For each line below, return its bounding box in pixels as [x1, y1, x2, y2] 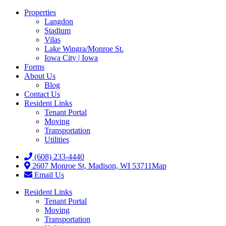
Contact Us [24, 90, 60, 98]
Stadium [44, 26, 71, 35]
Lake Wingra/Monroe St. [44, 44, 124, 53]
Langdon [44, 17, 73, 26]
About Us [24, 72, 55, 80]
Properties [24, 8, 56, 17]
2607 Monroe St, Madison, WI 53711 [32, 161, 152, 170]
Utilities [44, 135, 69, 144]
